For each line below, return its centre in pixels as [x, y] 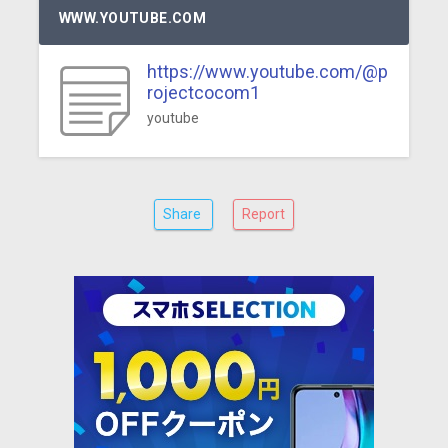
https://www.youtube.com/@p [267, 71]
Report [263, 214]
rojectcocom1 [203, 92]
